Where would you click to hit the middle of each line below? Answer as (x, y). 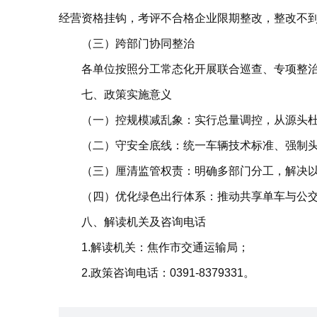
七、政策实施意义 (126, 94)
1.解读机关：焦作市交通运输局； (165, 247)
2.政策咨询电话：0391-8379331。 (168, 273)
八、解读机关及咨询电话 (143, 222)
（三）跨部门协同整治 (138, 44)
